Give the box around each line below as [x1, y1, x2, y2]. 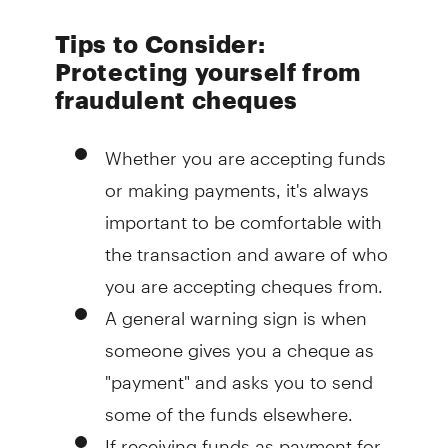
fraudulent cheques [54, 84, 299, 114]
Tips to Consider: [54, 28, 266, 58]
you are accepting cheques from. [104, 257, 383, 297]
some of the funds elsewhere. [104, 385, 353, 425]
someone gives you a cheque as [104, 321, 374, 361]
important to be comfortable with [104, 193, 382, 233]
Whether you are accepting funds [104, 129, 386, 169]
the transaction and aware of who [104, 225, 388, 265]
